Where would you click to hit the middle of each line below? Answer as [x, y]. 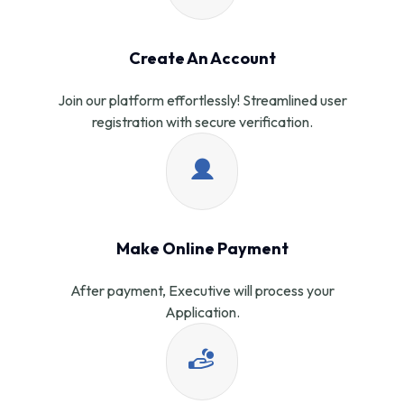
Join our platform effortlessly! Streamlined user [202, 100]
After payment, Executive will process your [202, 290]
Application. [202, 312]
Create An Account [202, 58]
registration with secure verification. [202, 121]
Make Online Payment [202, 248]
